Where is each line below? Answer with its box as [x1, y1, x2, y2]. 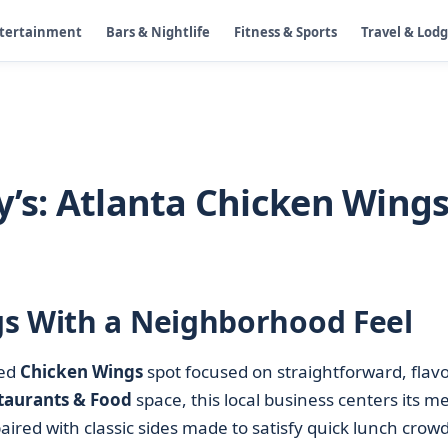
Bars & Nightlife [106, 22, 210, 41]
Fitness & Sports [234, 22, 337, 41]
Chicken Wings [19, 360, 143, 383]
